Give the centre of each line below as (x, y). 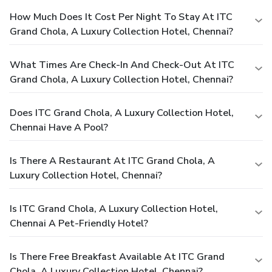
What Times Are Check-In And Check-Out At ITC (122, 65)
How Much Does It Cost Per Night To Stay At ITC (121, 17)
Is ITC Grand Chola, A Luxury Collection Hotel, (114, 209)
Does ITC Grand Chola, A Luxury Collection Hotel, (122, 113)
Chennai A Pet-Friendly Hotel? (79, 224)
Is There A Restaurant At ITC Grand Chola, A (112, 161)
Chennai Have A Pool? (59, 128)
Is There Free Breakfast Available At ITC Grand (117, 257)
